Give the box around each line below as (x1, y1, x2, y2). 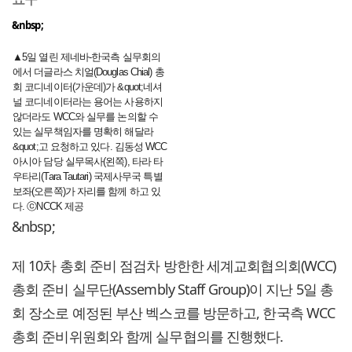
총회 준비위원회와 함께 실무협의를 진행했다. (12, 327, 284, 346)
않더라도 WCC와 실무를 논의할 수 (13, 111, 158, 123)
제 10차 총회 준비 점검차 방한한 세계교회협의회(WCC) (12, 256, 336, 276)
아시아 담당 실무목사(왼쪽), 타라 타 (13, 156, 163, 168)
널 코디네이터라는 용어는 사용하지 (13, 96, 163, 108)
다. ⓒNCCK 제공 (13, 200, 84, 213)
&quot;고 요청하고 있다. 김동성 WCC (13, 141, 167, 153)
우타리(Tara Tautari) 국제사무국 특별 (13, 170, 163, 183)
